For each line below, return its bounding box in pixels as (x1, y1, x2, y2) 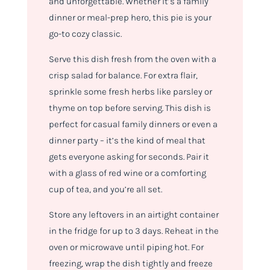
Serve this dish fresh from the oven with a (48, 54, 216, 65)
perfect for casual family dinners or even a (48, 119, 218, 130)
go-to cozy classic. (48, 28, 122, 40)
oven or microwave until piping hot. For (48, 242, 204, 253)
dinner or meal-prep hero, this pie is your (48, 12, 212, 24)
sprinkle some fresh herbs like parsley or (48, 86, 212, 98)
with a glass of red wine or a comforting (48, 168, 206, 179)
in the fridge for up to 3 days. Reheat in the (48, 225, 219, 237)
